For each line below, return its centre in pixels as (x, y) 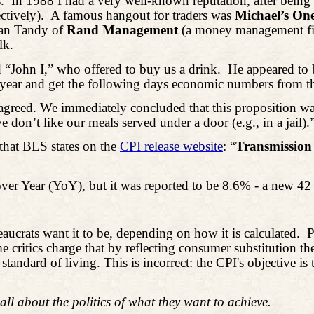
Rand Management (122, 30)
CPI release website (171, 146)
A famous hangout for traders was (143, 15)
